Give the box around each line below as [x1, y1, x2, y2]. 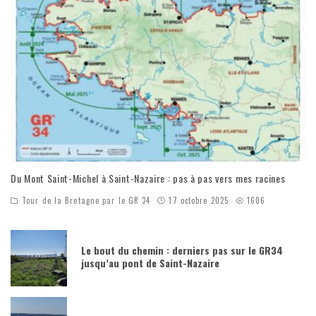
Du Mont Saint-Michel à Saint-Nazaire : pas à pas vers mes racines [11, 171, 286, 186]
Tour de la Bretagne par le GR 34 [22, 195, 151, 207]
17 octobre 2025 [169, 195, 229, 207]
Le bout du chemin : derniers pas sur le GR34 [81, 242, 283, 257]
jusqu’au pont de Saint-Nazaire [81, 255, 219, 270]
